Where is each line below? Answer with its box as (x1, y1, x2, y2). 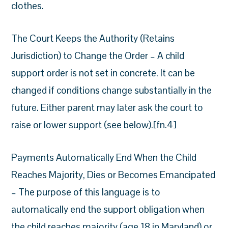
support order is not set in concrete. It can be (11, 67, 195, 79)
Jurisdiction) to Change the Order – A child (11, 49, 185, 62)
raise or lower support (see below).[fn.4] (11, 119, 177, 131)
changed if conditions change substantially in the (11, 84, 212, 97)
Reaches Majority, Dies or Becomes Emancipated (11, 168, 216, 181)
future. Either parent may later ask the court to (11, 101, 204, 114)
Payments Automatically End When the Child (11, 151, 197, 164)
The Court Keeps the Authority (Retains (11, 32, 175, 45)
